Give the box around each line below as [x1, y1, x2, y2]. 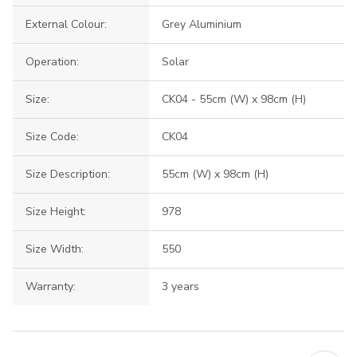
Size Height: [25, 204, 86, 219]
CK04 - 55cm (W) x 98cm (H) [161, 92, 306, 107]
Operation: [25, 54, 79, 69]
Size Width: [25, 241, 84, 257]
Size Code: [25, 129, 79, 144]
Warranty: [25, 279, 76, 294]
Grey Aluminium [161, 17, 241, 32]
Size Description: [25, 167, 110, 182]
